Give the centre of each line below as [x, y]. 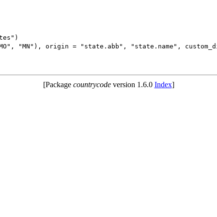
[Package [58, 84]
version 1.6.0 [132, 84]
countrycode [92, 84]
